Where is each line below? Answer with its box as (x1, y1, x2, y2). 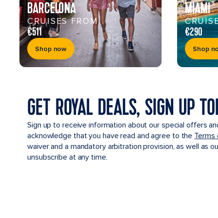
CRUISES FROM (27, 16, 98, 27)
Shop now (35, 44, 67, 53)
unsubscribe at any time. (27, 152, 108, 163)
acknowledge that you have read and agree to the (27, 131, 195, 141)
